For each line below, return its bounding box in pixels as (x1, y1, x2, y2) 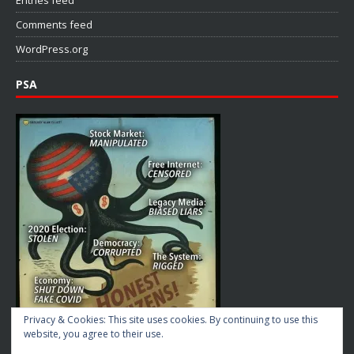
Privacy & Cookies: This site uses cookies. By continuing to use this (24, 313, 318, 326)
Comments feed (16, 17, 92, 32)
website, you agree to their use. (24, 327, 164, 341)
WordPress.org (16, 41, 88, 56)
